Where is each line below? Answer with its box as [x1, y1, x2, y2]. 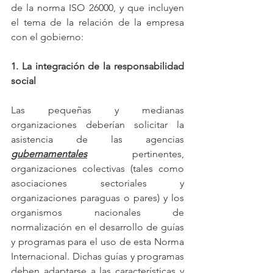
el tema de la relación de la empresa [11, 16, 184, 28]
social [11, 74, 36, 87]
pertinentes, [87, 147, 184, 160]
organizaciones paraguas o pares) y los [11, 191, 184, 204]
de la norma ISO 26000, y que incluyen [11, 1, 184, 13]
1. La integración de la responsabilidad [11, 60, 184, 72]
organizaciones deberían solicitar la [11, 118, 184, 130]
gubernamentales [11, 147, 87, 160]
